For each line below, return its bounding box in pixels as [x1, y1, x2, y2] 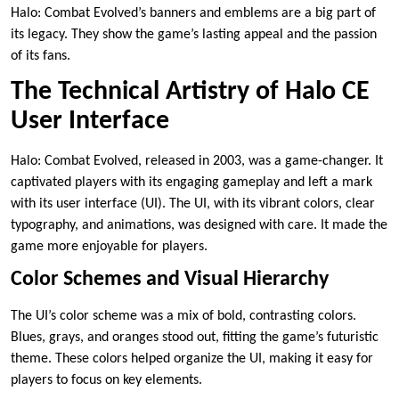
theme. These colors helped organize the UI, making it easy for [11, 352, 373, 367]
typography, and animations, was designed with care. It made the [11, 218, 387, 233]
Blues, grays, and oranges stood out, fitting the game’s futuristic [11, 330, 379, 346]
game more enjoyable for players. [11, 240, 208, 255]
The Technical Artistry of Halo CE [11, 78, 370, 107]
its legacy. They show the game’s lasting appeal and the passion [11, 28, 377, 43]
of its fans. [11, 49, 70, 64]
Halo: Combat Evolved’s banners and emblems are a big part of [11, 6, 376, 21]
